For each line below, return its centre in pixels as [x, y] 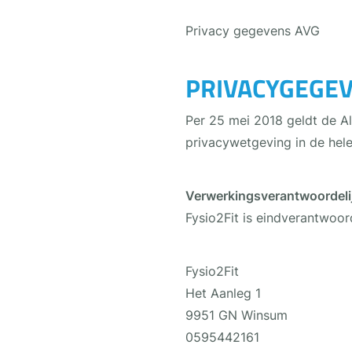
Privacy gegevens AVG [253, 31]
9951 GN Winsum [236, 315]
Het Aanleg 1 [223, 293]
